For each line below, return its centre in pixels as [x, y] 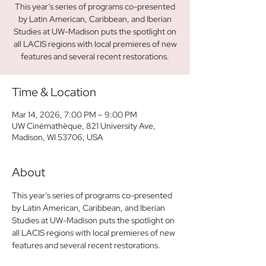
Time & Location [54, 92]
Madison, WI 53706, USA [58, 137]
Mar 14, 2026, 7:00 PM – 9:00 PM [75, 115]
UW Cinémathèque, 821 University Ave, [84, 126]
